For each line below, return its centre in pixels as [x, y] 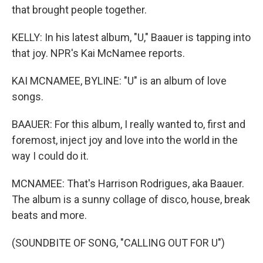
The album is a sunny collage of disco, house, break [131, 199]
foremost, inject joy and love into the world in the [125, 140]
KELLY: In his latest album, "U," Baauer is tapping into [131, 37]
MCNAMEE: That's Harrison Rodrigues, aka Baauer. [128, 183]
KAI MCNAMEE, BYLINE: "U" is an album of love [119, 81]
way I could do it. [50, 156]
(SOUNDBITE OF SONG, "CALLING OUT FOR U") [118, 243]
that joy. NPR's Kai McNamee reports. [98, 53]
